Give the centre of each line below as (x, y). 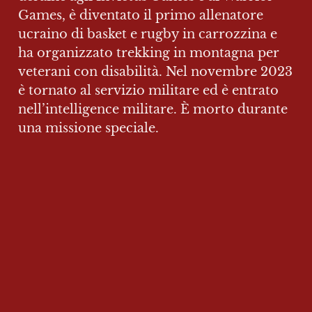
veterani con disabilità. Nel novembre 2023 (155, 71)
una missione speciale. (88, 128)
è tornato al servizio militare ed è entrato (148, 90)
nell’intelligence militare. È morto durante (153, 109)
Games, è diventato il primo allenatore (141, 15)
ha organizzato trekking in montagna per (149, 53)
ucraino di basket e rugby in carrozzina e (148, 34)
